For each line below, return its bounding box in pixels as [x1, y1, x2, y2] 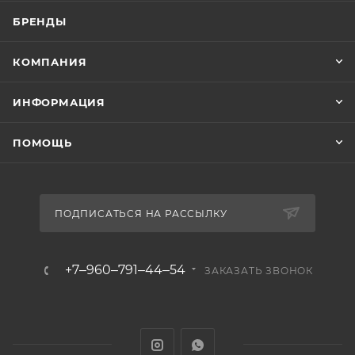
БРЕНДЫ [13, 14, 67, 28]
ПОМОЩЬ [13, 136, 72, 149]
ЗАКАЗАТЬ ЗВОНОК [204, 264, 313, 277]
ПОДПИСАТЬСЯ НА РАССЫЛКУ [55, 207, 227, 219]
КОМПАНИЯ [13, 55, 87, 68]
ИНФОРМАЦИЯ [13, 95, 105, 109]
